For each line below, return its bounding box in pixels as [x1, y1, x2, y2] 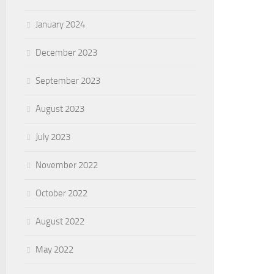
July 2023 [35, 131, 70, 143]
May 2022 [35, 244, 73, 255]
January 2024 [35, 19, 85, 30]
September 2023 [35, 75, 100, 86]
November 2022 [35, 160, 98, 171]
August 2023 [35, 103, 84, 114]
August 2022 [35, 216, 84, 227]
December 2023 [35, 47, 97, 58]
